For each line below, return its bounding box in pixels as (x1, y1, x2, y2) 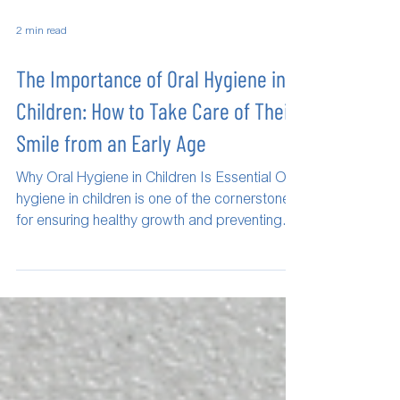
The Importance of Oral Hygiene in (16, 112, 286, 140)
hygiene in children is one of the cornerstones (16, 241, 297, 255)
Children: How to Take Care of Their (16, 145, 296, 172)
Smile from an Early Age (16, 177, 206, 204)
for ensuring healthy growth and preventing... (16, 262, 293, 277)
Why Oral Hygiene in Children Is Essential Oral (16, 220, 302, 234)
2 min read (16, 74, 67, 85)
